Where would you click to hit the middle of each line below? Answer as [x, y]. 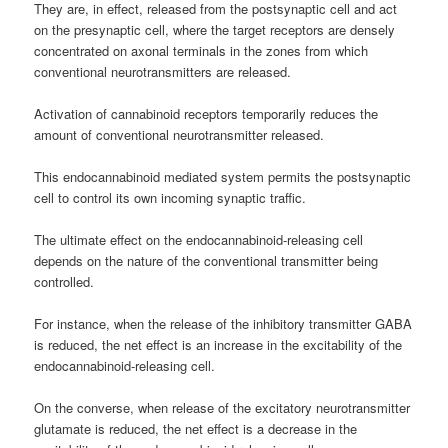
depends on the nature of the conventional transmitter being [206, 260]
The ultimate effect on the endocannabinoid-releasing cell [199, 239]
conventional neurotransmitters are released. [163, 71]
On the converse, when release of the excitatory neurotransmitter [222, 408]
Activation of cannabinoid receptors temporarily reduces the [206, 113]
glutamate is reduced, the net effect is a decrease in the [196, 429]
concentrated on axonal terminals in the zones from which [201, 50]
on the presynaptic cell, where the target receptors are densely [215, 29]
